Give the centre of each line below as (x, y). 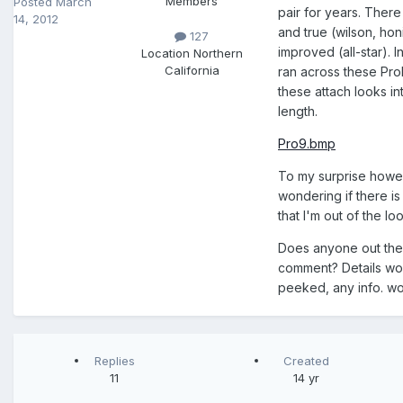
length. (298, 112)
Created (306, 361)
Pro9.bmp (307, 144)
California (192, 71)
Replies (114, 361)
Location (167, 54)
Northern (218, 54)
